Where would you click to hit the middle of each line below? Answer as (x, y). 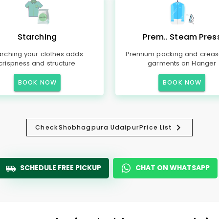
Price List (156, 127)
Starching (37, 37)
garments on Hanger (182, 63)
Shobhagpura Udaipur (99, 127)
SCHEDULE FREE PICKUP (61, 168)
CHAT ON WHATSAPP (173, 168)
